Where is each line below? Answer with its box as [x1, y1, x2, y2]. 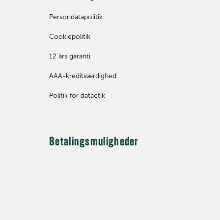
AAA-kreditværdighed [49, 71, 116, 80]
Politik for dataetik [49, 91, 105, 100]
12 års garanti [49, 52, 90, 60]
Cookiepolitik [49, 32, 90, 41]
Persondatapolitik [49, 12, 103, 21]
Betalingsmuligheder [49, 137, 138, 149]
